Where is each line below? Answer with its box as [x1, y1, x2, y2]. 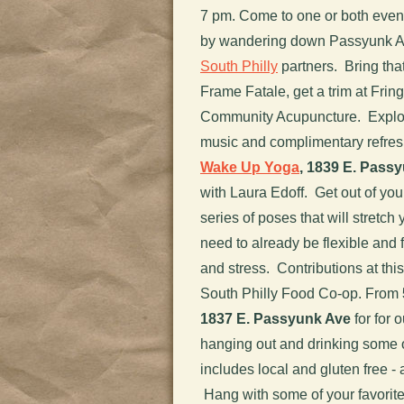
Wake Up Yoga [200, 159, 299, 175]
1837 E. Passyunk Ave [200, 310, 351, 326]
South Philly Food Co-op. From [200, 285, 402, 301]
